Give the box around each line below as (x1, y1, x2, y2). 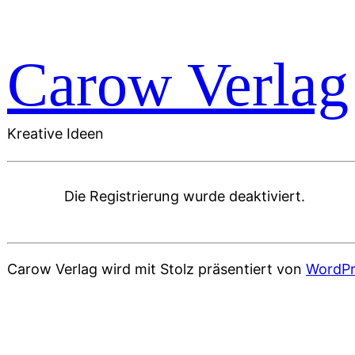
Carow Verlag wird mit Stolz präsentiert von (7, 260, 306, 277)
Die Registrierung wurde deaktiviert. (64, 187, 306, 204)
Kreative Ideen (7, 124, 104, 142)
